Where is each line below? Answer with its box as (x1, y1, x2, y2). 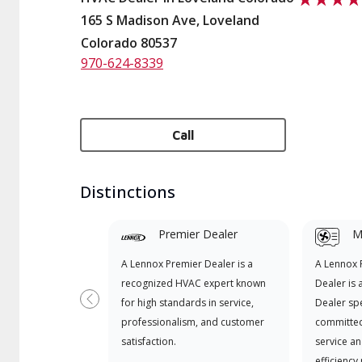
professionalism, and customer (120, 315, 264, 329)
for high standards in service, (120, 296, 254, 309)
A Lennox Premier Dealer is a (120, 257, 253, 271)
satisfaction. (120, 335, 176, 348)
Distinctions (80, 181, 175, 203)
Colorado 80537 (81, 34, 177, 52)
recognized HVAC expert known (120, 276, 266, 290)
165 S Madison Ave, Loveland (81, 11, 259, 29)
